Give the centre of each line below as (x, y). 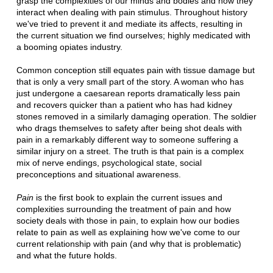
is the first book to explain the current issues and (129, 197)
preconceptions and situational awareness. (98, 174)
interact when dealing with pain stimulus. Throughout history (132, 12)
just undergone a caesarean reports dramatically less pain (128, 93)
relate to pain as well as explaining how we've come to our (128, 232)
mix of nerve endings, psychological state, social (109, 162)
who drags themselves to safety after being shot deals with (129, 128)
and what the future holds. (66, 255)
